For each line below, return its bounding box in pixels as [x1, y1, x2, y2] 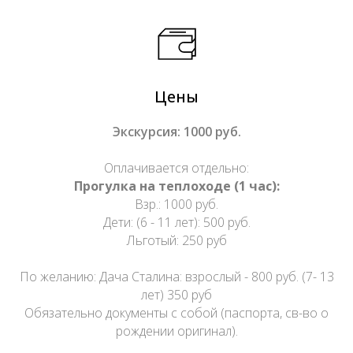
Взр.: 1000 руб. [135, 195, 218, 213]
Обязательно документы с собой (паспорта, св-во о [24, 303, 329, 321]
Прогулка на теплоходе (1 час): [73, 176, 280, 195]
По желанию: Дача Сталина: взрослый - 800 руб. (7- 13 [19, 267, 334, 285]
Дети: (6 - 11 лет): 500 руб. [102, 213, 251, 231]
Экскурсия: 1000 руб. [112, 122, 241, 140]
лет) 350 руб [141, 285, 212, 303]
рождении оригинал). [115, 321, 238, 340]
